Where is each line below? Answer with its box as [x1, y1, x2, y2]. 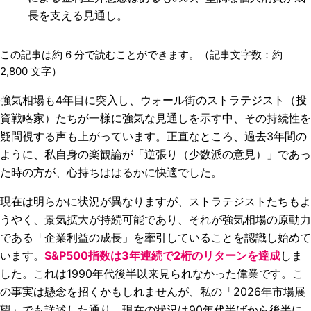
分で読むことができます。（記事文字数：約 [72, 48, 283, 61]
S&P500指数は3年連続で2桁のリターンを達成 [44, 249, 280, 262]
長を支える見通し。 [28, 8, 128, 22]
